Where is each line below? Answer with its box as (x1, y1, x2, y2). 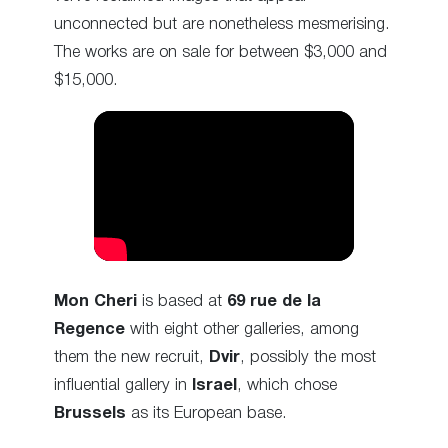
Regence (54, 321, 125, 337)
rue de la (250, 293, 321, 309)
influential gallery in (54, 377, 192, 393)
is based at (137, 293, 227, 309)
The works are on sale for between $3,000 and (54, 45, 387, 60)
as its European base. (126, 405, 287, 421)
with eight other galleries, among (125, 321, 359, 337)
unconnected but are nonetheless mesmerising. (54, 17, 390, 32)
